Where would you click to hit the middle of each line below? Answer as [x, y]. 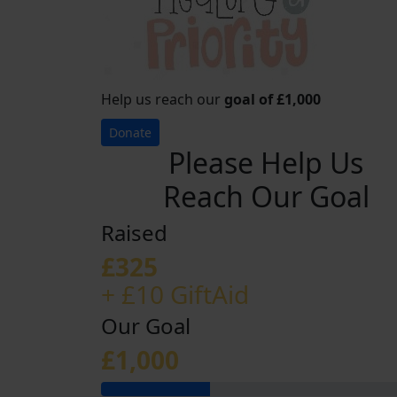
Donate [130, 132]
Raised [134, 233]
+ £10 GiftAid [175, 294]
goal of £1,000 [272, 99]
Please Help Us [266, 163]
